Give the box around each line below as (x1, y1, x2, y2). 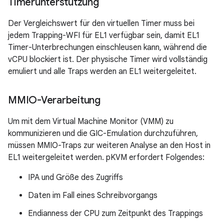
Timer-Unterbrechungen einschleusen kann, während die (8, 42, 207, 52)
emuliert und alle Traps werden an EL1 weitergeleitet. (8, 66, 196, 76)
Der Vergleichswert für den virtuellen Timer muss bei (8, 18, 194, 28)
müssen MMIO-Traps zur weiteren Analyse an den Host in (8, 140, 210, 150)
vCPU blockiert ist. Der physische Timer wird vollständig (8, 54, 207, 64)
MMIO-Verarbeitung (8, 93, 100, 106)
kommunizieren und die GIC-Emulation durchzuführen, (8, 128, 198, 138)
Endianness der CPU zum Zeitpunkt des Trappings (28, 208, 203, 218)
